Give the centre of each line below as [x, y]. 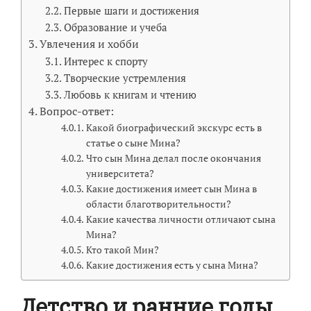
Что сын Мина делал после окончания [173, 158]
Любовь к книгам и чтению [131, 94]
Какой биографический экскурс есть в [174, 127]
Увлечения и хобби [89, 43]
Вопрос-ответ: [76, 111]
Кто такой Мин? [122, 250]
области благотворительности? [158, 204]
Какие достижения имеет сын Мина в [171, 188]
